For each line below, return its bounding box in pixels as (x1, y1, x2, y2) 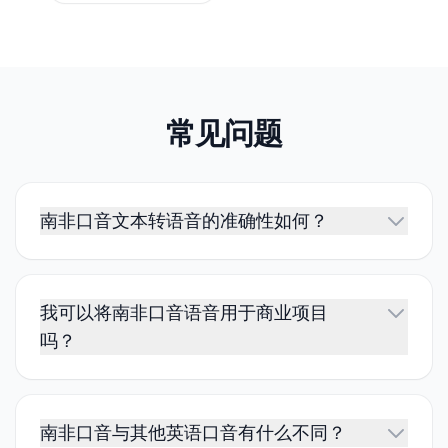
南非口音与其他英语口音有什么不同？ (40, 421, 346, 443)
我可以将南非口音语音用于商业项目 (40, 301, 328, 323)
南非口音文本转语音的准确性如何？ (40, 209, 328, 231)
